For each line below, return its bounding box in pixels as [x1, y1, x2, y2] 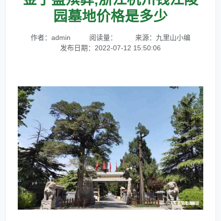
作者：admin [30, 34, 71, 42]
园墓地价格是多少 [53, 8, 168, 25]
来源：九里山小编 [135, 34, 191, 42]
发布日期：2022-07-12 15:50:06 [60, 44, 161, 52]
